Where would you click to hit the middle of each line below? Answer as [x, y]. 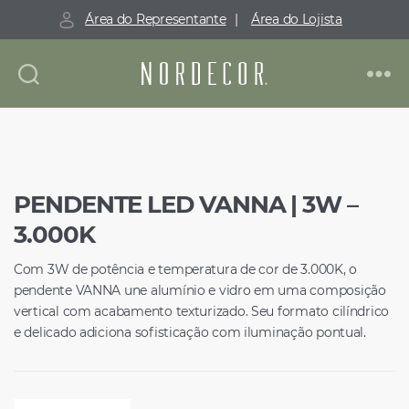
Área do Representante [156, 19]
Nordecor [242, 103]
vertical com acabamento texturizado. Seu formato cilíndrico [202, 311]
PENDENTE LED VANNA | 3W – [186, 204]
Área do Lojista [296, 19]
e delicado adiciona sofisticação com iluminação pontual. [190, 332]
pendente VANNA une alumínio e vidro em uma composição [200, 290]
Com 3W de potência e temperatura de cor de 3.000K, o [185, 269]
